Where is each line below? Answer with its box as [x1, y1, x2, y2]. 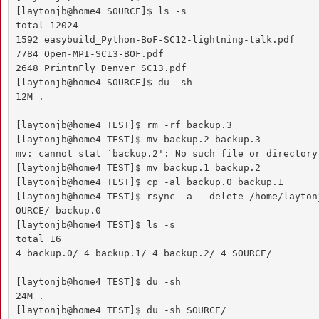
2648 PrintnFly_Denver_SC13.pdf [15, 62, 187, 73]
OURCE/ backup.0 [15, 204, 101, 216]
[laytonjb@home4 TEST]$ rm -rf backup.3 [15, 119, 232, 130]
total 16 [15, 233, 61, 244]
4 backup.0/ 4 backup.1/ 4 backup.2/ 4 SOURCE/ [15, 247, 272, 258]
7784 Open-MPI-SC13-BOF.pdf [15, 48, 164, 59]
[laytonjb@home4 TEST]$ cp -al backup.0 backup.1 [15, 176, 283, 187]
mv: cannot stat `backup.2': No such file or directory [15, 147, 318, 159]
